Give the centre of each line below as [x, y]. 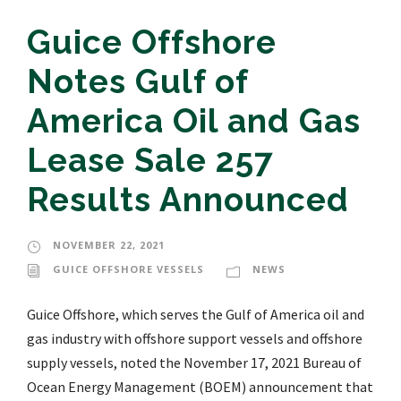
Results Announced [188, 200]
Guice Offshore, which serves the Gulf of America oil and [196, 315]
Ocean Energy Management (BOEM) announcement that [200, 387]
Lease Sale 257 [150, 161]
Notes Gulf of [137, 82]
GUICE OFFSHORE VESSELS [128, 269]
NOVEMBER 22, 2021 [109, 245]
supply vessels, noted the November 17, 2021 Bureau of [194, 363]
